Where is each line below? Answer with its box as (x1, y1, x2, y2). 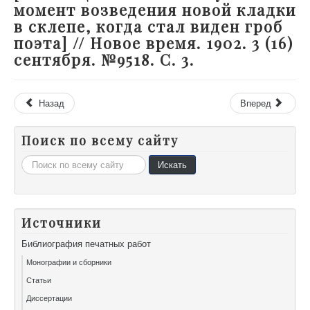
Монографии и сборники (26, 256, 111, 268)
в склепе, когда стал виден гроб (14, 16, 283, 37)
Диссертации (26, 292, 72, 304)
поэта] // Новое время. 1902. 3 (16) (14, 33, 293, 54)
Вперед (239, 96, 271, 110)
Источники (21, 215, 102, 232)
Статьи (26, 274, 51, 286)
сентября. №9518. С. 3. (14, 49, 194, 71)
